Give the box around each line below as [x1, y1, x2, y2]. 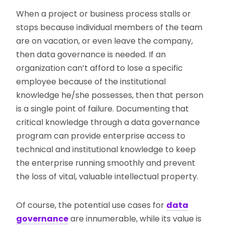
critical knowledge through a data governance [16, 117, 200, 129]
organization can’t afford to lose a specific [16, 62, 183, 74]
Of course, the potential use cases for [16, 199, 167, 211]
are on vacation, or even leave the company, [16, 35, 193, 47]
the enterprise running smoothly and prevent [16, 157, 196, 169]
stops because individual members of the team [16, 22, 203, 34]
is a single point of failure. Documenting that [16, 103, 189, 115]
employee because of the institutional [16, 76, 166, 88]
